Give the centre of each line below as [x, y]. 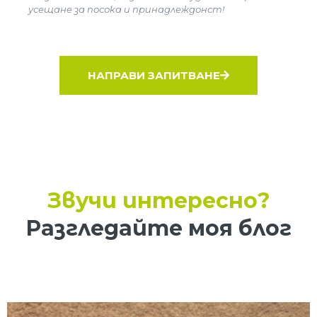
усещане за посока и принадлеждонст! [126, 9]
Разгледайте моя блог [158, 228]
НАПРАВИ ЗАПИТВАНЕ [154, 75]
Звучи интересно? [158, 201]
